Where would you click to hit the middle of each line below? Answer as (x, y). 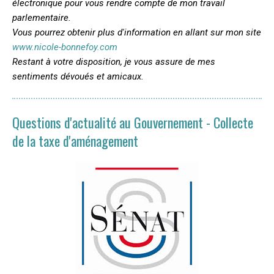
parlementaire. (42, 18)
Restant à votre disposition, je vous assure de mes (114, 62)
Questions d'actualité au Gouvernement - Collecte (133, 122)
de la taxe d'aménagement (75, 141)
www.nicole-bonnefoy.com (65, 47)
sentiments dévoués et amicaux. (78, 76)
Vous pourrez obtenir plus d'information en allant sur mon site (137, 32)
